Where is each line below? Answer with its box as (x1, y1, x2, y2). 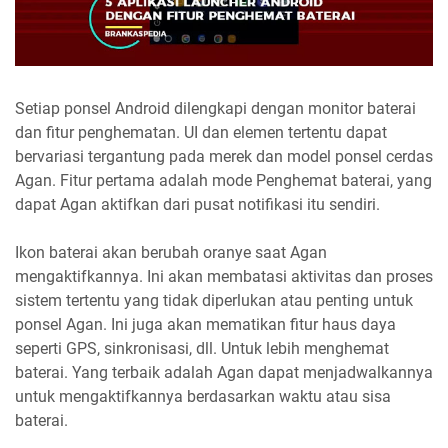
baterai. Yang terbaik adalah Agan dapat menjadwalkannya (15, 362, 433, 382)
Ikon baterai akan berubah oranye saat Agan (15, 242, 327, 262)
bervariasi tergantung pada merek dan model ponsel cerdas (15, 146, 433, 166)
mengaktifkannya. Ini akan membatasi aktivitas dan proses (15, 266, 433, 286)
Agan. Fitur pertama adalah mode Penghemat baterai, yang (15, 170, 432, 190)
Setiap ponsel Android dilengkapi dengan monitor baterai (15, 98, 416, 118)
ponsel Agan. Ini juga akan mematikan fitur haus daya (15, 314, 396, 334)
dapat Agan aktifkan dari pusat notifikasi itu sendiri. (15, 194, 380, 214)
